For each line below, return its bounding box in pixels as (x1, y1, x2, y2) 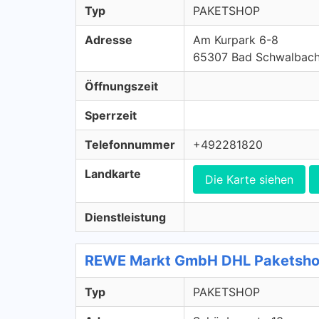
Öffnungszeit (85, 79, 158, 93)
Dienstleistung (85, 210, 166, 224)
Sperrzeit (85, 108, 137, 122)
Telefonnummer (85, 137, 175, 152)
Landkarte (85, 167, 141, 181)
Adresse (85, 33, 132, 47)
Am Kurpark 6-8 (193, 33, 278, 47)
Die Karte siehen (205, 172, 293, 187)
